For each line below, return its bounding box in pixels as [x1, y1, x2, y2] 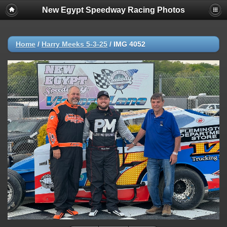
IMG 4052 [113, 40, 145, 48]
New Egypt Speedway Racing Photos [42, 6, 185, 14]
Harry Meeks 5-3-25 [42, 40, 107, 48]
